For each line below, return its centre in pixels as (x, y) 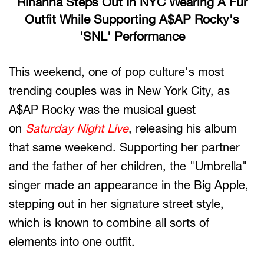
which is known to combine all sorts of (109, 222)
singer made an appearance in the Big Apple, (129, 185)
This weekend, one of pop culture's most (116, 72)
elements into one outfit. (72, 241)
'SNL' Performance (132, 36)
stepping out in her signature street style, (116, 204)
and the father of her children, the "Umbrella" (128, 166)
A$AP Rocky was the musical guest (102, 109)
